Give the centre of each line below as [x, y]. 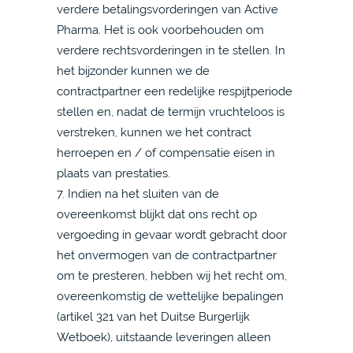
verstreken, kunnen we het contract [154, 132]
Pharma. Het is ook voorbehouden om [160, 30]
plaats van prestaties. [113, 173]
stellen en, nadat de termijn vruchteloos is [171, 111]
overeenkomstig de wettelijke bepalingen [170, 296]
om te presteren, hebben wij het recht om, [172, 275]
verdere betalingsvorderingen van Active [167, 9]
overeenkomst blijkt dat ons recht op [157, 214]
